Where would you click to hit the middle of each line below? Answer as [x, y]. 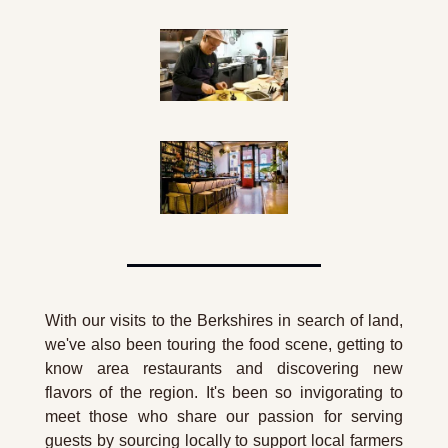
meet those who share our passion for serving [224, 417]
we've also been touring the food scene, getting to [224, 345]
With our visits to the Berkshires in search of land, [224, 321]
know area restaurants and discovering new [224, 369]
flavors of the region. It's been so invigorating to [224, 393]
